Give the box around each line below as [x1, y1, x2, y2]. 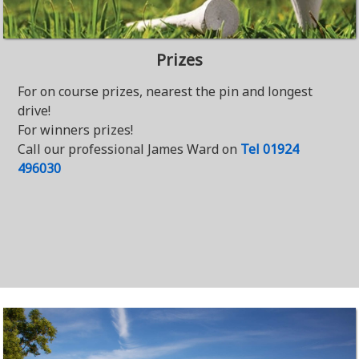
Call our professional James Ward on [18, 140, 241, 158]
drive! [18, 102, 51, 119]
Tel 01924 [240, 140, 300, 158]
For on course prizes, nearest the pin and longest [18, 83, 313, 100]
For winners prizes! [18, 121, 134, 139]
